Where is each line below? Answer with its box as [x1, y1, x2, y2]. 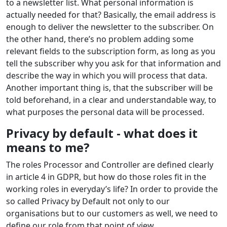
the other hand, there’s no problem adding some [6, 33, 194, 45]
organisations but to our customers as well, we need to [6, 208, 218, 219]
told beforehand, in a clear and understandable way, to [6, 94, 216, 106]
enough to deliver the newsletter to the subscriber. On [6, 21, 214, 33]
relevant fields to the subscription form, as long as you [6, 46, 215, 57]
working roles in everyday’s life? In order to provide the [6, 183, 218, 195]
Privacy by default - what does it [6, 125, 198, 142]
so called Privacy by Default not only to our [6, 196, 170, 207]
